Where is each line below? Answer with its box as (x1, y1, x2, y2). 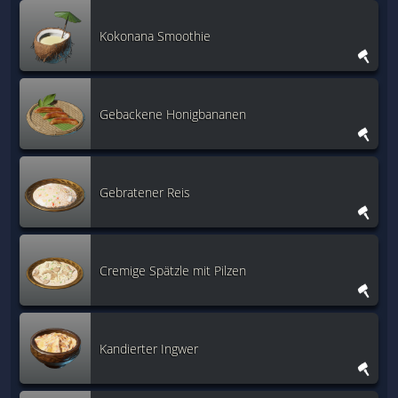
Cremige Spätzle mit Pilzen (99, 261, 246, 279)
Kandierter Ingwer (99, 339, 198, 357)
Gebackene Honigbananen (99, 105, 246, 123)
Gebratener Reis (99, 183, 190, 201)
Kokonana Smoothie (99, 27, 211, 44)
